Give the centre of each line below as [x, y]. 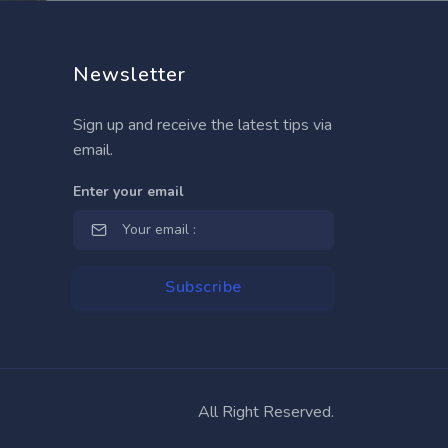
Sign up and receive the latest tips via [202, 125]
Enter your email [128, 191]
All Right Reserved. [266, 411]
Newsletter [129, 74]
